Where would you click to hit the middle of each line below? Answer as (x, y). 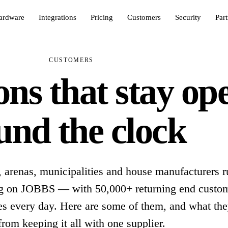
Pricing (102, 17)
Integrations (58, 17)
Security (188, 17)
